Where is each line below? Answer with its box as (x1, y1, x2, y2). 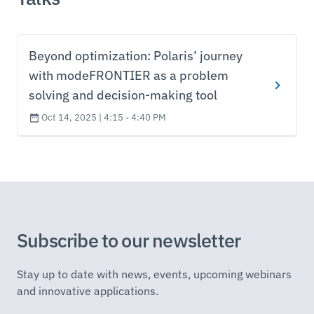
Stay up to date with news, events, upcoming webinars (17, 266, 292, 281)
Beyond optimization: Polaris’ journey (29, 47, 243, 64)
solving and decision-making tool (29, 86, 217, 103)
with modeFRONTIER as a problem (29, 67, 228, 83)
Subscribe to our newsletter (17, 227, 241, 252)
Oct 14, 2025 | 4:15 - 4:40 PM (41, 111, 166, 123)
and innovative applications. (17, 283, 158, 298)
